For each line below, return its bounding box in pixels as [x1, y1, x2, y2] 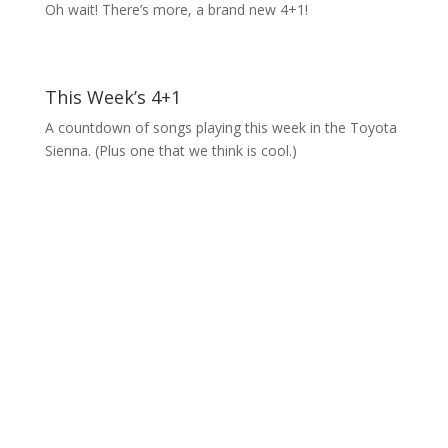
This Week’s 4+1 [44, 85, 181, 109]
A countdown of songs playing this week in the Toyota [44, 118, 397, 137]
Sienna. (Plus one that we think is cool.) [44, 141, 297, 160]
